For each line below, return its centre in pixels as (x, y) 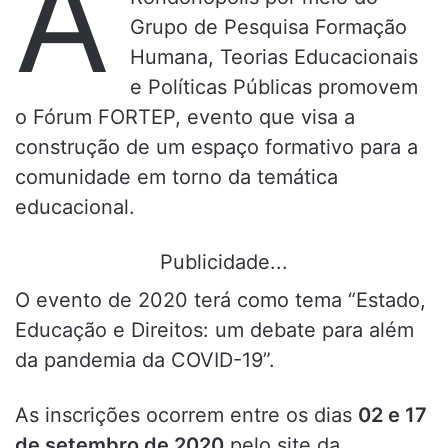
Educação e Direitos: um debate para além (214, 329)
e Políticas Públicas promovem (274, 86)
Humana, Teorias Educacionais (274, 56)
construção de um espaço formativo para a (216, 146)
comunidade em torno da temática (176, 176)
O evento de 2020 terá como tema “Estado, (220, 299)
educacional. (75, 206)
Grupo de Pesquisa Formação (268, 26)
